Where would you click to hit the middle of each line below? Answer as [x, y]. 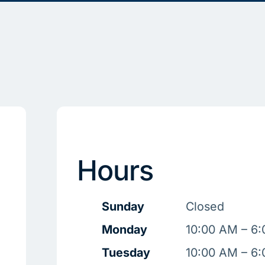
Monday [125, 230]
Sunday [123, 207]
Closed [205, 207]
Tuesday [126, 253]
